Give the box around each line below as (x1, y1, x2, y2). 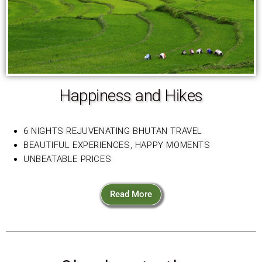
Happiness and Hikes (59, 85, 203, 105)
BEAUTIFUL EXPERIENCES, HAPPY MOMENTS (23, 139, 211, 150)
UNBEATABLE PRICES (23, 153, 114, 164)
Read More (110, 188, 152, 199)
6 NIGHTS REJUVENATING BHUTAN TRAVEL (23, 125, 202, 136)
